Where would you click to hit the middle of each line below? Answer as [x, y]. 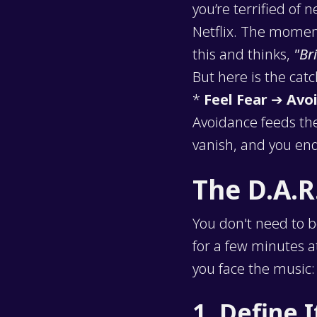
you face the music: [254, 269]
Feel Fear [236, 100]
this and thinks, [243, 54]
